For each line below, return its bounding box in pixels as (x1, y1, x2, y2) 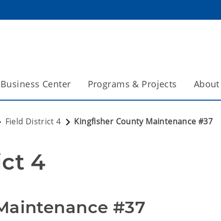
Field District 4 (5, 116, 61, 127)
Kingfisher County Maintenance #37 (74, 116, 213, 127)
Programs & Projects (87, 78, 177, 90)
